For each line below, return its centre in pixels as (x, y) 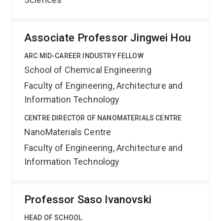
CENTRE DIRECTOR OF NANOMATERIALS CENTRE (103, 118)
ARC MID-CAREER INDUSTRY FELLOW (84, 56)
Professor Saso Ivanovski (88, 200)
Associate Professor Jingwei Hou (108, 38)
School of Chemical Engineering (88, 70)
